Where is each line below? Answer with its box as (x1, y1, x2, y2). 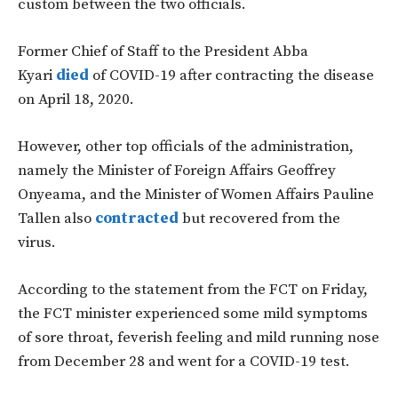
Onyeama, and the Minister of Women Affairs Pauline (18, 184, 374, 204)
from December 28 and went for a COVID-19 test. (18, 351, 354, 371)
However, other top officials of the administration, (18, 136, 354, 156)
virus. (18, 232, 56, 252)
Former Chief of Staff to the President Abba (18, 41, 308, 61)
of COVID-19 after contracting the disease (89, 65, 374, 85)
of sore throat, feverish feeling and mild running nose (18, 327, 379, 347)
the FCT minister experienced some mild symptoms (18, 303, 368, 323)
